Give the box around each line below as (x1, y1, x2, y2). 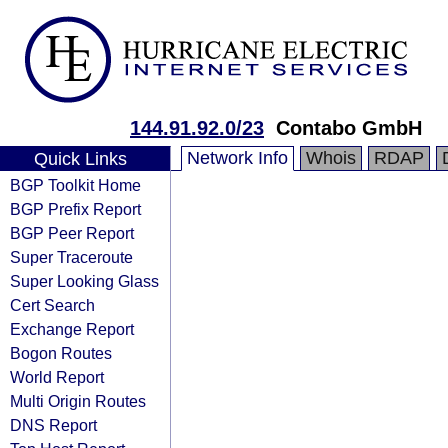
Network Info (187, 148, 288, 168)
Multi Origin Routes (10, 392, 146, 410)
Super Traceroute (10, 248, 133, 266)
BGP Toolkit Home (10, 176, 141, 194)
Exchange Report (10, 320, 134, 338)
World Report (10, 368, 104, 386)
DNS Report (10, 416, 97, 434)
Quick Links (33, 149, 127, 169)
